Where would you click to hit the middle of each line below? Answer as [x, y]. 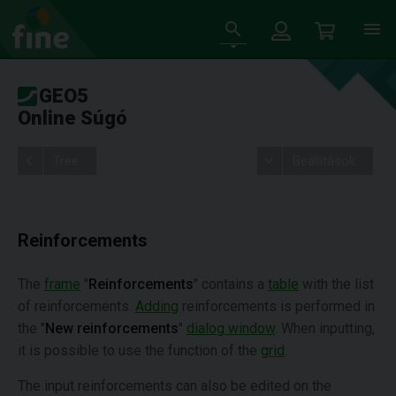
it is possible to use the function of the [139, 350]
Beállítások [324, 161]
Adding [157, 306]
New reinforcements [112, 328]
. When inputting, [325, 328]
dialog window [231, 328]
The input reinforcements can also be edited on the [175, 386]
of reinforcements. [76, 306]
